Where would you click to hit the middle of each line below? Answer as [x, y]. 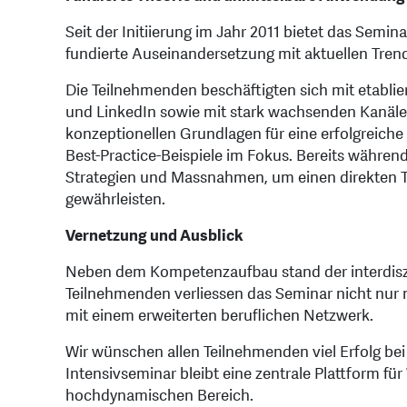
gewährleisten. [115, 200]
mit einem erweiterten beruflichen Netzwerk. [219, 316]
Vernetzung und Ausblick [154, 236]
